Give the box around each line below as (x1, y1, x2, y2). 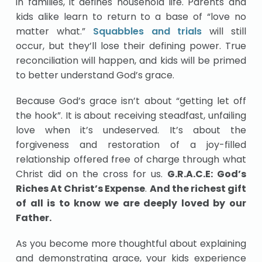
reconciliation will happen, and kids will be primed (16, 53, 246, 67)
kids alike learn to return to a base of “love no (16, 9, 246, 23)
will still (202, 24, 246, 38)
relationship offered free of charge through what (16, 153, 246, 167)
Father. (16, 211, 52, 225)
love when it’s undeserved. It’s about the (16, 123, 246, 137)
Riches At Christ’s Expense (16, 182, 146, 196)
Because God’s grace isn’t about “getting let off (16, 94, 246, 108)
